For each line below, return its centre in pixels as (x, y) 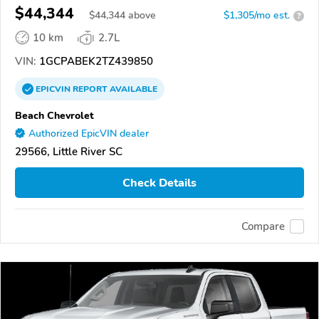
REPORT (90, 89)
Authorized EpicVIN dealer (89, 134)
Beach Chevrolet (54, 116)
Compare (263, 226)
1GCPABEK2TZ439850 (95, 62)
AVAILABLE (132, 89)
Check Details (159, 183)
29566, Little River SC (69, 152)
